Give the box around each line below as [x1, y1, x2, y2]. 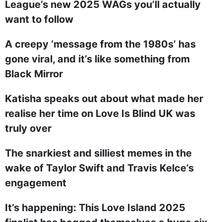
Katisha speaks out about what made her [5, 93, 203, 105]
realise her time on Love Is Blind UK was [5, 108, 195, 119]
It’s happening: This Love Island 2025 [5, 202, 185, 214]
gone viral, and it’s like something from [5, 53, 190, 65]
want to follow [5, 13, 73, 25]
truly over [5, 122, 52, 134]
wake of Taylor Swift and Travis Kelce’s [5, 162, 194, 174]
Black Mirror [5, 68, 63, 80]
